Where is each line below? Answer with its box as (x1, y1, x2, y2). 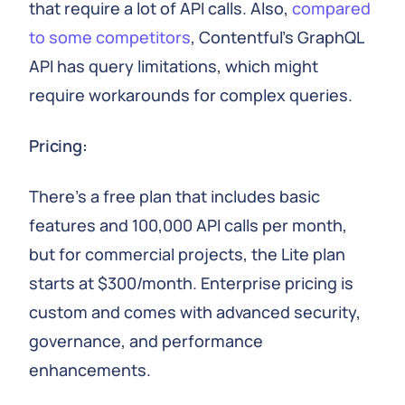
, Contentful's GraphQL (191, 26, 363, 48)
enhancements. (29, 359, 151, 381)
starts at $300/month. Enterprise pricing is (29, 272, 353, 294)
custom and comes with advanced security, (29, 301, 361, 323)
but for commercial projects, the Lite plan (29, 243, 345, 265)
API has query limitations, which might (29, 55, 318, 77)
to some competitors (29, 26, 191, 48)
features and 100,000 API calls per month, (29, 214, 347, 236)
